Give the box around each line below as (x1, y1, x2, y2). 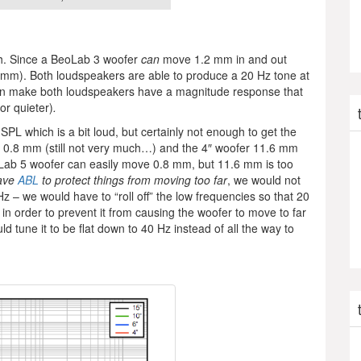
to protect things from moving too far (39, 172, 227, 189)
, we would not (227, 172, 301, 189)
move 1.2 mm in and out (160, 51, 287, 68)
